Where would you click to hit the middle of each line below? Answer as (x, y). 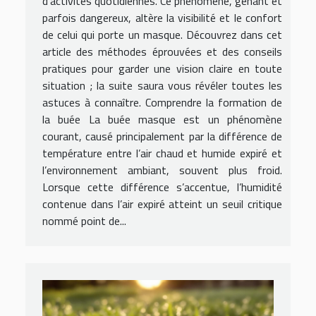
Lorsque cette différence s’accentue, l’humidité (162, 187)
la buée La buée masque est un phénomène (162, 120)
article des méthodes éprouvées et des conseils (162, 52)
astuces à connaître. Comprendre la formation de (162, 103)
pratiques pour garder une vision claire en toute (162, 69)
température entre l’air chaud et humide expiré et (162, 153)
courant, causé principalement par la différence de (162, 136)
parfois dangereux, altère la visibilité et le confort (162, 18)
